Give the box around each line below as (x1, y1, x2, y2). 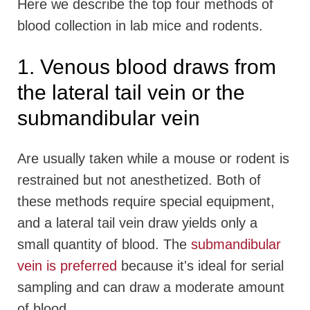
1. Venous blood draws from (17, 55, 276, 79)
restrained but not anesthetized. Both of (17, 172, 261, 188)
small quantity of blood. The (17, 237, 191, 253)
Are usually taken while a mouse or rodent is (17, 151, 289, 167)
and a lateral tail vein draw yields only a (17, 215, 257, 231)
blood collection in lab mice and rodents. (17, 18, 263, 34)
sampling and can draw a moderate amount (17, 280, 284, 295)
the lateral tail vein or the (17, 81, 245, 104)
